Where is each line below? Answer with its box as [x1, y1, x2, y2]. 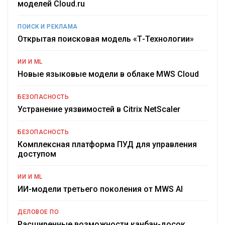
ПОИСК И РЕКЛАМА [18, 23, 78, 31]
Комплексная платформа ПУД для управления [18, 140, 197, 150]
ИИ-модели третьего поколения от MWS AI [18, 184, 183, 194]
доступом [18, 149, 56, 159]
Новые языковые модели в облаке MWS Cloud [18, 69, 199, 79]
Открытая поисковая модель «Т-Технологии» [18, 34, 194, 44]
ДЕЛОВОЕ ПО [18, 208, 59, 216]
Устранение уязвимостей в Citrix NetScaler [18, 104, 180, 115]
